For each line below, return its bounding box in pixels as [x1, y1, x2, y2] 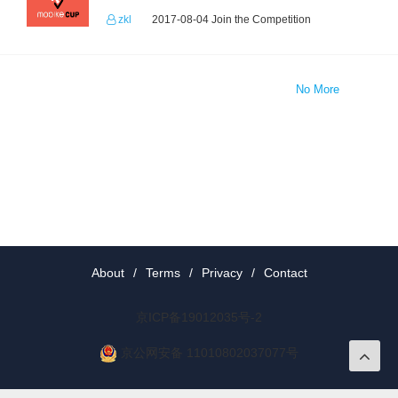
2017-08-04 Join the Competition [152, 13, 311, 26]
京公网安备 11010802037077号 [121, 346, 298, 360]
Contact [263, 266, 307, 280]
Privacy [201, 266, 243, 280]
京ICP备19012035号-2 [136, 310, 262, 324]
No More [295, 83, 339, 96]
